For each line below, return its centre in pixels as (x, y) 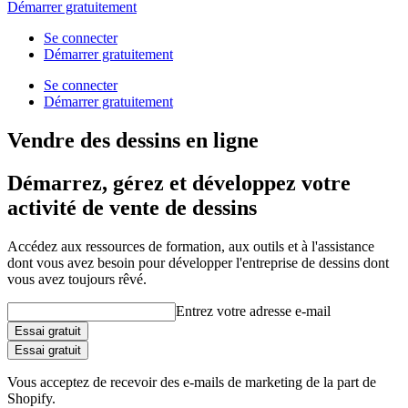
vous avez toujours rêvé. (77, 279)
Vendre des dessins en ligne (133, 140)
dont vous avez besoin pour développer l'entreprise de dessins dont (198, 262)
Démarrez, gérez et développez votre (179, 183)
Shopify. (31, 398)
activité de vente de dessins (132, 207)
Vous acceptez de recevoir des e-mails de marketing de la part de (192, 382)
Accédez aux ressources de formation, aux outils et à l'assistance (191, 246)
